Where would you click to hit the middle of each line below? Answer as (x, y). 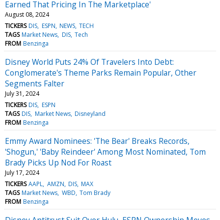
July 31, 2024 (22, 93)
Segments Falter (35, 83)
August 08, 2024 (27, 14)
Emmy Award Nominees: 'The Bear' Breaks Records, (97, 141)
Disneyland (90, 113)
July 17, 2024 (22, 172)
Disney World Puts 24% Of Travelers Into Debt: (89, 62)
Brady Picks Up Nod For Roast (58, 162)
